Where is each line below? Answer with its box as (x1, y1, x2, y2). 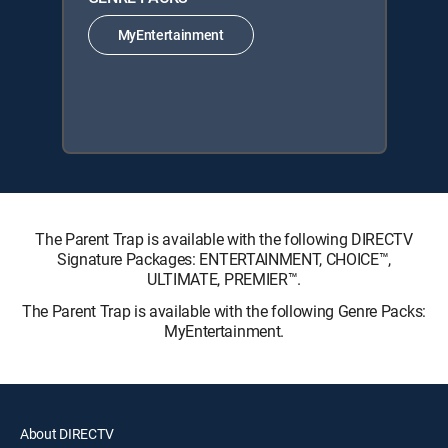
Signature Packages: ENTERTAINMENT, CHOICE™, (56, 247, 392, 270)
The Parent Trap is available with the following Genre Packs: (22, 299, 426, 322)
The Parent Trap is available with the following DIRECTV (35, 227, 413, 250)
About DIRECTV (20, 423, 114, 443)
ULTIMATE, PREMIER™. (147, 267, 301, 290)
